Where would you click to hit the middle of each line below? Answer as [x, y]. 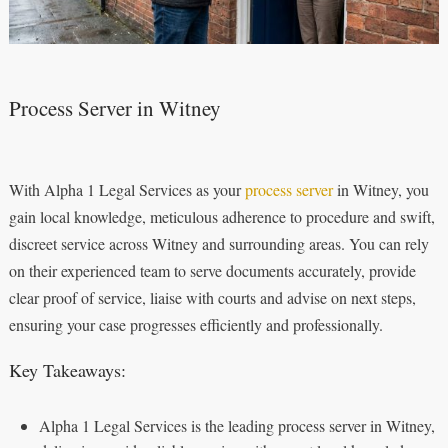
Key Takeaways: [67, 369]
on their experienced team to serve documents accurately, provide [212, 270]
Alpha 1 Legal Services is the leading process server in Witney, [236, 425]
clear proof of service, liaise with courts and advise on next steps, [212, 297]
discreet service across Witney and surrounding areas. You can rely [218, 243]
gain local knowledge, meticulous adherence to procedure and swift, [221, 216]
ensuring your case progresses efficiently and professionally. [195, 324]
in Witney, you [380, 189]
